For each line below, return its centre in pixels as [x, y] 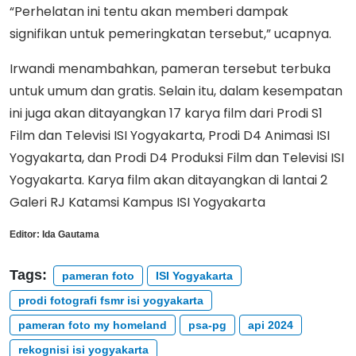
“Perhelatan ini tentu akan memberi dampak [149, 11]
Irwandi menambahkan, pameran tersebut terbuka [170, 68]
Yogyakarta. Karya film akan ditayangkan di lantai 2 [168, 180]
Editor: [25, 234]
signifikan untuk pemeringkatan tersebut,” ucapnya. [170, 33]
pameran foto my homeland [93, 325]
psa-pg [207, 325]
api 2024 [271, 325]
